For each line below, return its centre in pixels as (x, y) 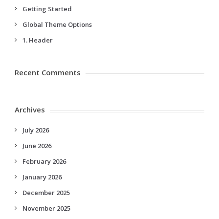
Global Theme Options (57, 24)
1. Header (38, 40)
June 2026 (37, 145)
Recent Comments (48, 72)
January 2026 (42, 177)
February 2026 (44, 161)
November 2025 (46, 208)
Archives (30, 109)
